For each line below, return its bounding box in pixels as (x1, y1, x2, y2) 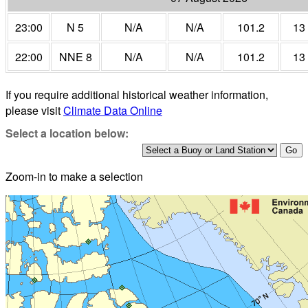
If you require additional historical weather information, (5, 87, 268, 103)
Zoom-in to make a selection (5, 168, 143, 185)
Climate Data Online (63, 102, 162, 119)
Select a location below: (5, 125, 129, 142)
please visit (5, 102, 63, 119)
